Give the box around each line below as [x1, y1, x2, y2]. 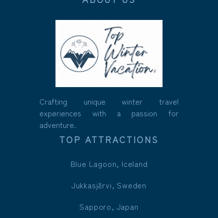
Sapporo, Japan [79, 200, 139, 212]
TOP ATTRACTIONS [59, 132, 159, 145]
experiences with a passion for [39, 107, 179, 119]
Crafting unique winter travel [39, 95, 179, 107]
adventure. [39, 118, 76, 130]
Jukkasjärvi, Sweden [71, 179, 147, 191]
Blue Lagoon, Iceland [70, 157, 148, 169]
